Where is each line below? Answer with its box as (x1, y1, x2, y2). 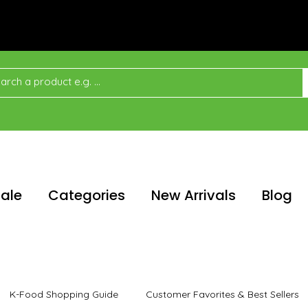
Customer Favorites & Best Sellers (146, 287, 299, 300)
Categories (48, 186, 125, 206)
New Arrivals (151, 186, 236, 206)
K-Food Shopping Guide (10, 287, 118, 300)
